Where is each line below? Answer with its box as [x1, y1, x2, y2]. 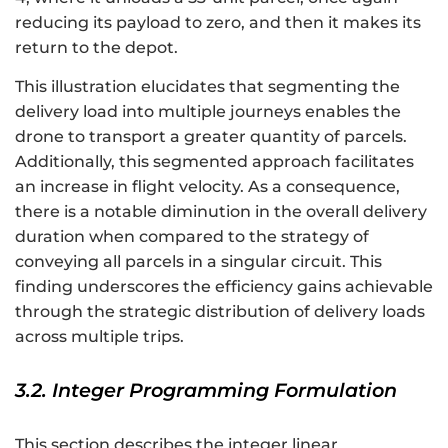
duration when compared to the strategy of [15, 226, 369, 246]
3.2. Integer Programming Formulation [15, 377, 397, 402]
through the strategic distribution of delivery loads [15, 301, 425, 321]
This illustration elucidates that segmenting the [15, 76, 400, 96]
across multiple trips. [15, 326, 184, 346]
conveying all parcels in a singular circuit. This [15, 251, 382, 271]
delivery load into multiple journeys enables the [15, 101, 401, 121]
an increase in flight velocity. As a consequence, [15, 176, 400, 196]
